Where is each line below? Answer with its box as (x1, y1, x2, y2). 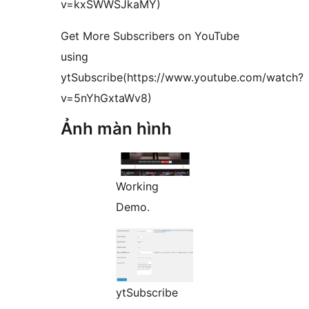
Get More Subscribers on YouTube (61, 29, 239, 43)
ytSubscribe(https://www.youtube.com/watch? (61, 70, 303, 85)
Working (116, 179, 159, 194)
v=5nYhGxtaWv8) (61, 91, 152, 106)
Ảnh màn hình (61, 119, 172, 139)
